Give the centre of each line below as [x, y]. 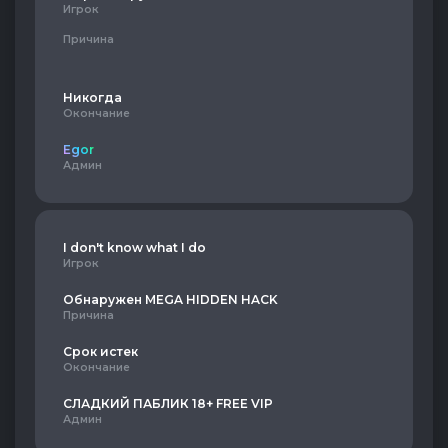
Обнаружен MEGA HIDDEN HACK [170, 299]
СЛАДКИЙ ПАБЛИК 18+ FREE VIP [168, 403]
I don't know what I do [134, 247]
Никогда [92, 97]
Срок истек [100, 351]
